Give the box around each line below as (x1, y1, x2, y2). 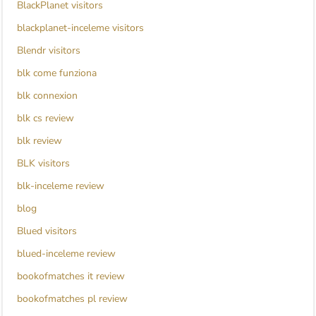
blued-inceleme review (17, 247, 116, 261)
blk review (17, 134, 62, 148)
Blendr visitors (17, 44, 80, 58)
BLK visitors (17, 157, 70, 171)
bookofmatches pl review (17, 292, 128, 306)
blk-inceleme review (17, 179, 104, 193)
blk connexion (17, 89, 78, 103)
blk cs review (17, 111, 74, 126)
